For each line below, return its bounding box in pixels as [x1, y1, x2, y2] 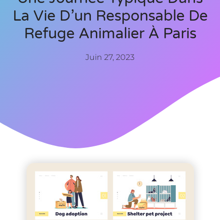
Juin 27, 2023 [85, 52, 135, 62]
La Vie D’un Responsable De [12, 6, 208, 25]
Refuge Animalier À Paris [24, 24, 196, 43]
